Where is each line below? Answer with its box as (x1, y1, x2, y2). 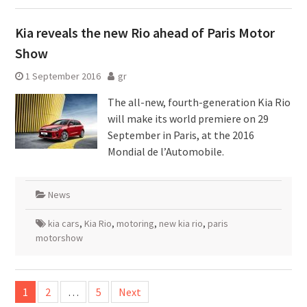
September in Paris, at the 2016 (107, 128, 254, 142)
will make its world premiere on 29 (107, 112, 269, 125)
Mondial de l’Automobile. (107, 145, 224, 158)
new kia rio (158, 217, 203, 230)
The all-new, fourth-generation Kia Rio (107, 95, 291, 109)
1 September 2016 (25, 70, 101, 82)
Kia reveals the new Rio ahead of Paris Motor (14, 24, 275, 41)
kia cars (47, 217, 79, 230)
